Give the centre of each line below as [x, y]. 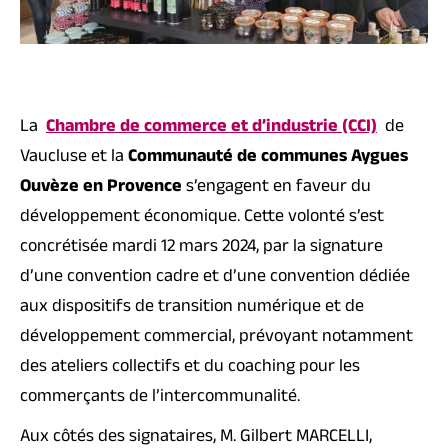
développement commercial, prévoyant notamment [216, 338]
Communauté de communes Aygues [268, 158]
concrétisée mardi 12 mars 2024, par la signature [201, 248]
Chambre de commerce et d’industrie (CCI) [211, 128]
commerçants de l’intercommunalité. [160, 398]
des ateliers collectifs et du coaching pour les [190, 368]
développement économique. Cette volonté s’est [202, 218]
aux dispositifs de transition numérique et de [192, 308]
